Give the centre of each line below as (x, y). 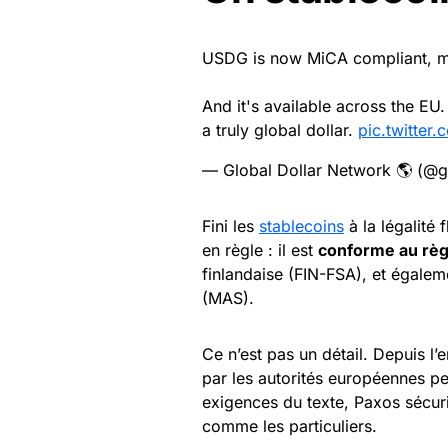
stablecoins (301, 225)
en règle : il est (260, 249)
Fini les (230, 225)
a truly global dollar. (280, 129)
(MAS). (228, 297)
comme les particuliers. (289, 425)
